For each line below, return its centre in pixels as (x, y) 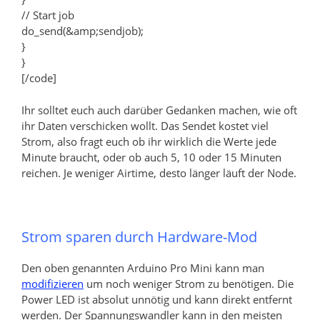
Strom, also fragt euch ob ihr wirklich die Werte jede (149, 141)
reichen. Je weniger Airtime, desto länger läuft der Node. (159, 172)
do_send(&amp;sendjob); (82, 31)
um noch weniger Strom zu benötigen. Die (189, 283)
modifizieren (52, 283)
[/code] (39, 78)
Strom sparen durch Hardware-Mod (139, 236)
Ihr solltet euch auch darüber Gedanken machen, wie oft (159, 110)
